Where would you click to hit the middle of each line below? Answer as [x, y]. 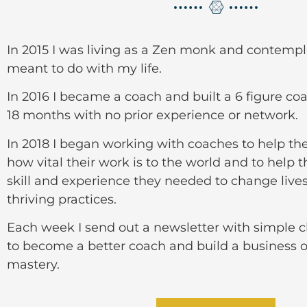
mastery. [33, 265]
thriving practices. [62, 199]
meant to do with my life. [84, 68]
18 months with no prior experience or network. [152, 115]
